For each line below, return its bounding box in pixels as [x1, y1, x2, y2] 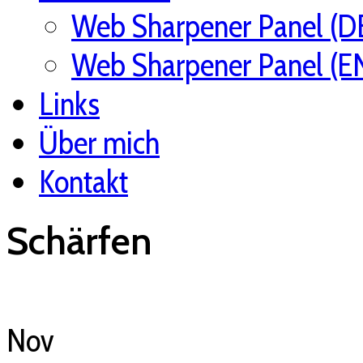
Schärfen [6, 218, 152, 265]
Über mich [39, 123, 160, 162]
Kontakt [39, 162, 128, 201]
